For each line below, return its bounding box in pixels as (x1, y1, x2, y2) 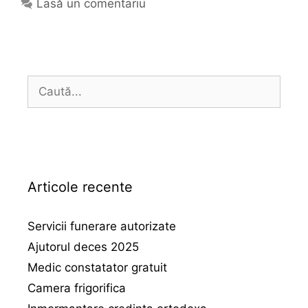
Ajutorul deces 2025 (27, 240, 139, 254)
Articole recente (27, 179, 133, 195)
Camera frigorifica (27, 281, 126, 295)
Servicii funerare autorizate (27, 219, 176, 233)
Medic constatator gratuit (27, 261, 167, 274)
